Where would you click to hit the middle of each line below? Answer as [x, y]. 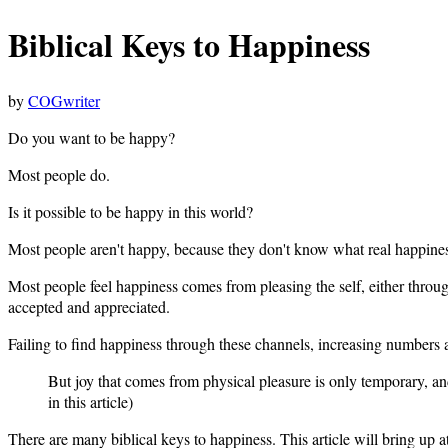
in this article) [90, 401]
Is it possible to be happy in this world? [130, 211]
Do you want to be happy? [91, 137]
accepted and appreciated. [89, 306]
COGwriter [64, 100]
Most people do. [59, 174]
